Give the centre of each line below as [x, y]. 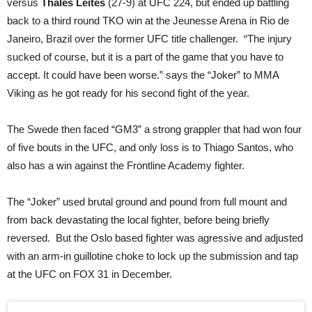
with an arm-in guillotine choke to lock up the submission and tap [153, 256]
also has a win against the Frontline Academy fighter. [126, 165]
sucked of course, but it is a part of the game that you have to [145, 56]
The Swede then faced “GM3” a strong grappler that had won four [154, 129]
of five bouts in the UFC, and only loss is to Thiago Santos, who [150, 147]
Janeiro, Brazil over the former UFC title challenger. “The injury [149, 38]
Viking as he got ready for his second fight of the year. [128, 93]
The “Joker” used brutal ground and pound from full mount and [147, 201]
